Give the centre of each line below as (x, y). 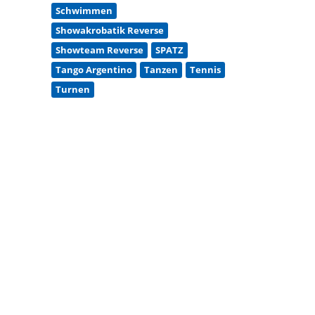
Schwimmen (84, 10)
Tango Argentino (94, 69)
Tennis (206, 69)
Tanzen (161, 69)
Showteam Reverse (100, 50)
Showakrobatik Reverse (110, 30)
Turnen (73, 89)
